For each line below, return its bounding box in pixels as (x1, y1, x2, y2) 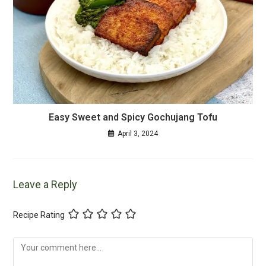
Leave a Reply (13, 178, 78, 191)
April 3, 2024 (118, 129, 158, 138)
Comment (12, 239, 51, 249)
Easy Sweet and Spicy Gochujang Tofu (49, 111, 217, 123)
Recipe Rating (13, 210, 65, 220)
